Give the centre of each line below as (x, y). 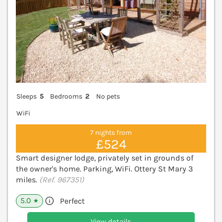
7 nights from (111, 132)
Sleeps (27, 97)
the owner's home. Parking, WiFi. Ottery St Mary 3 (104, 169)
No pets (108, 97)
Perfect (72, 201)
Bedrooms (66, 97)
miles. (28, 180)
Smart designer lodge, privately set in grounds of (105, 158)
